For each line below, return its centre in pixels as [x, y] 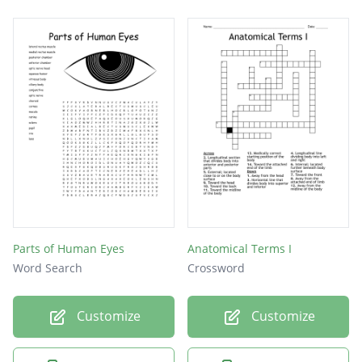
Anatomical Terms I [240, 249]
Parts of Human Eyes [69, 249]
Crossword [216, 268]
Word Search [48, 268]
